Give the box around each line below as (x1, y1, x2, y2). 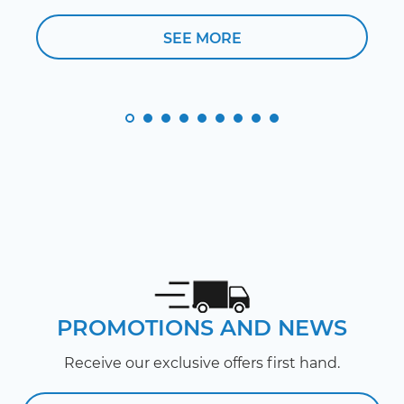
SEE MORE (162, 30, 242, 48)
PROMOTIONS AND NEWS (57, 315, 347, 342)
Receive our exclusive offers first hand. (64, 354, 340, 372)
